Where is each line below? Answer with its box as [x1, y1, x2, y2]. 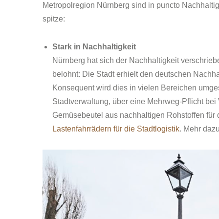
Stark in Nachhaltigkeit [52, 42, 136, 51]
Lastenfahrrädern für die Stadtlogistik [52, 124, 179, 133]
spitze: [43, 14, 65, 23]
